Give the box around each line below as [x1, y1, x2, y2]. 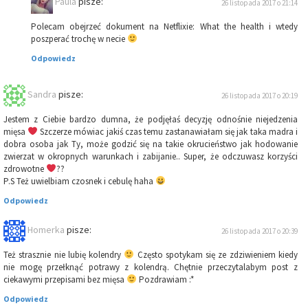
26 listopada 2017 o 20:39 [221, 226, 298, 236]
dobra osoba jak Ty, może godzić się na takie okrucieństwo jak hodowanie [3, 138, 298, 151]
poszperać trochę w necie [31, 33, 127, 45]
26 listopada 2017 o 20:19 [221, 91, 298, 101]
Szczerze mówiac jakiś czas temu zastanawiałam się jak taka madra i [38, 126, 298, 138]
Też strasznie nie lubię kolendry [3, 249, 124, 261]
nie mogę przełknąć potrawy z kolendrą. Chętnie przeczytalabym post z [3, 261, 298, 274]
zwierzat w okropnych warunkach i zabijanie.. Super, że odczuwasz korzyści [3, 151, 298, 163]
